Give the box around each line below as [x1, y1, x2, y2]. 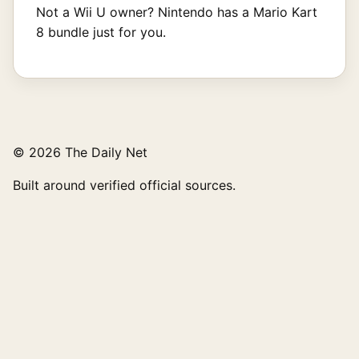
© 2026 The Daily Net [13, 144, 147, 161]
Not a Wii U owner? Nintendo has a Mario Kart [36, 4, 317, 21]
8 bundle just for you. [36, 24, 166, 41]
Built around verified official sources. [13, 177, 236, 194]
